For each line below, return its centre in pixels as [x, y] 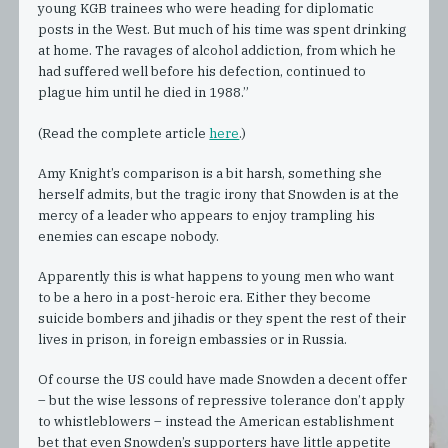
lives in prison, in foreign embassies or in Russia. [193, 339]
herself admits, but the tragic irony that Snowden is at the [219, 194]
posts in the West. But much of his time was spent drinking [223, 30]
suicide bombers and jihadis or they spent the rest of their [222, 318]
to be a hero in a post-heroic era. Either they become [205, 297]
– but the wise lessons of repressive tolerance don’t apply [222, 401]
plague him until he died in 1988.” [144, 93]
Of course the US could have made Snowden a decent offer [223, 380]
